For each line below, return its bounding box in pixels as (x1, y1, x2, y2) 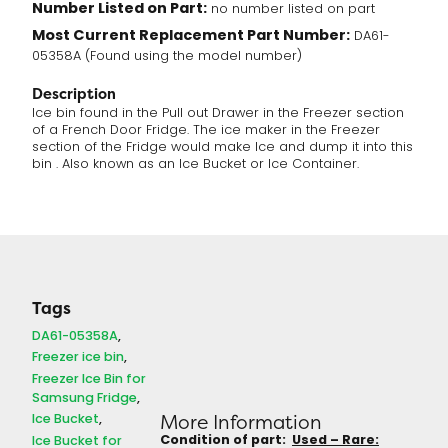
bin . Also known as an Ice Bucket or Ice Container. (32, 155, 359, 176)
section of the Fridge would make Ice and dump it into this (32, 138, 413, 159)
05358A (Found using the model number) (32, 46, 302, 67)
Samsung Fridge (32, 387, 137, 409)
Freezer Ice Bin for (32, 368, 146, 390)
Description (32, 84, 116, 104)
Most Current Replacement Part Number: (32, 23, 350, 49)
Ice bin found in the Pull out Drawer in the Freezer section (32, 104, 408, 125)
